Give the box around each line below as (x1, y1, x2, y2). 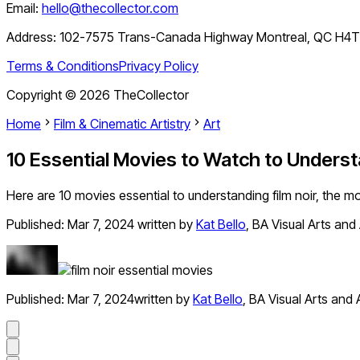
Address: (6, 29, 59, 46)
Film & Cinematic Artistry (54, 116, 190, 133)
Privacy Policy (119, 58, 198, 75)
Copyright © (6, 87, 80, 104)
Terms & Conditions (6, 58, 119, 75)
